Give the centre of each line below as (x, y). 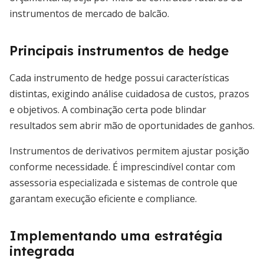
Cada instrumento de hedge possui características (119, 78)
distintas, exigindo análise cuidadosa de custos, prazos (129, 94)
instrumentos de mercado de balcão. (89, 14)
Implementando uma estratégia (116, 236)
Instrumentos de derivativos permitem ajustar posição (129, 151)
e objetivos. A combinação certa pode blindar (108, 110)
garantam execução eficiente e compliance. (103, 199)
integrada (42, 251)
